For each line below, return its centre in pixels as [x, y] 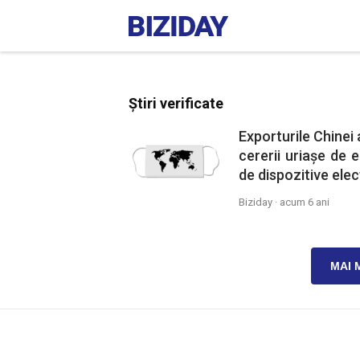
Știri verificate [176, 103]
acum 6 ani [304, 202]
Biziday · [259, 202]
